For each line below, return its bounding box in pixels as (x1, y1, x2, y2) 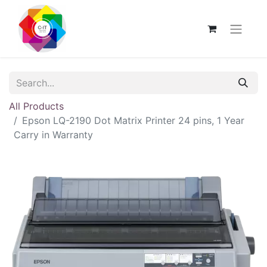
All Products (9, 100, 64, 112)
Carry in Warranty (14, 129, 93, 141)
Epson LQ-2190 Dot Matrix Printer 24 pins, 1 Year (22, 114, 244, 126)
